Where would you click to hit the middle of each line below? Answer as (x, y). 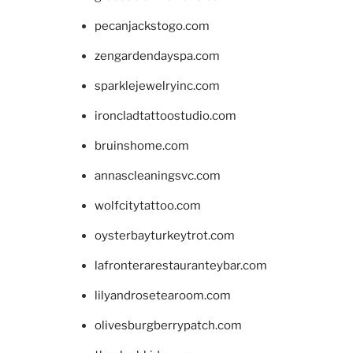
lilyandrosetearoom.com (163, 296)
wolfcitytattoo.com (148, 206)
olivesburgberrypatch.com (168, 326)
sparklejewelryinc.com (157, 86)
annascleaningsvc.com (158, 176)
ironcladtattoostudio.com (165, 116)
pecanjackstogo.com (152, 26)
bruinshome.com (142, 146)
